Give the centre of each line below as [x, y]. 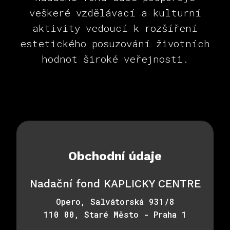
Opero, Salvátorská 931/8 [115, 201]
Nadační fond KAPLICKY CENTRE [115, 183]
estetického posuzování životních [115, 43]
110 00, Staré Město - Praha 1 [115, 214]
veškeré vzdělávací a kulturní [115, 12]
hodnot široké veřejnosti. [115, 59]
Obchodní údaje [115, 156]
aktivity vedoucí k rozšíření [115, 28]
